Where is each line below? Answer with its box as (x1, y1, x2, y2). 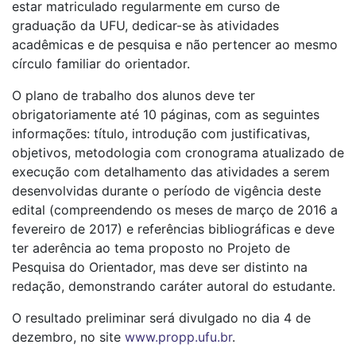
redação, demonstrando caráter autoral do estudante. (12, 278, 335, 295)
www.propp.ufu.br (125, 329, 232, 346)
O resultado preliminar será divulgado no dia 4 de (12, 310, 311, 327)
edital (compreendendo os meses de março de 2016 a (12, 202, 338, 219)
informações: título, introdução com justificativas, (12, 126, 310, 142)
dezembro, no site (12, 329, 125, 346)
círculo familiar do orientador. (12, 56, 190, 72)
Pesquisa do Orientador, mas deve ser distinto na (12, 259, 308, 276)
